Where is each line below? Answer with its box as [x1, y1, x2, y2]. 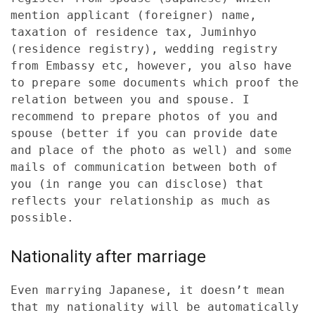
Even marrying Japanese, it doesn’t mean [11, 283, 285, 297]
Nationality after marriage [11, 247, 206, 267]
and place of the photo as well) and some [11, 143, 292, 157]
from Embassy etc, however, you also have [11, 59, 292, 73]
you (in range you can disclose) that [11, 177, 264, 191]
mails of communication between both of [11, 160, 278, 174]
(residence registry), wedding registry [11, 42, 278, 56]
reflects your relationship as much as [11, 194, 271, 208]
